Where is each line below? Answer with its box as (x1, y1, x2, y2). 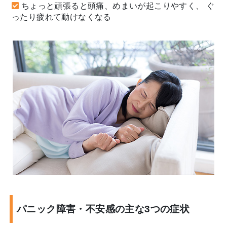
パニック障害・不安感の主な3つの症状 (17, 203, 190, 214)
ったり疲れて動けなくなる (12, 13, 111, 22)
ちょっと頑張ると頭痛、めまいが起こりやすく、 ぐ (21, 2, 215, 11)
